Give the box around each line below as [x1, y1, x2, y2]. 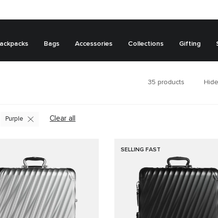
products [155, 78, 184, 86]
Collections [128, 40, 163, 47]
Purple [5, 116, 23, 122]
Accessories [75, 40, 112, 47]
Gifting [179, 40, 200, 47]
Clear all [50, 115, 76, 122]
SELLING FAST [121, 147, 161, 153]
